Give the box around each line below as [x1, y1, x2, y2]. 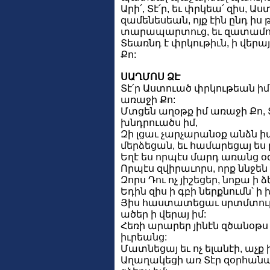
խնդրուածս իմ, [121, 118, 198, 128]
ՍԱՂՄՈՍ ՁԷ [121, 72, 180, 83]
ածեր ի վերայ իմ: [121, 209, 206, 220]
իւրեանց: [121, 232, 167, 243]
